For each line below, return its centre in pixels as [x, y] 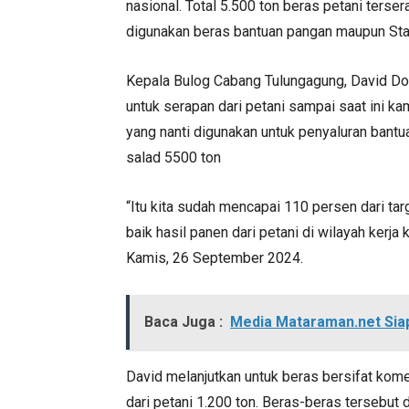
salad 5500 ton [173, 157]
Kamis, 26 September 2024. [215, 258]
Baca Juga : [184, 322]
